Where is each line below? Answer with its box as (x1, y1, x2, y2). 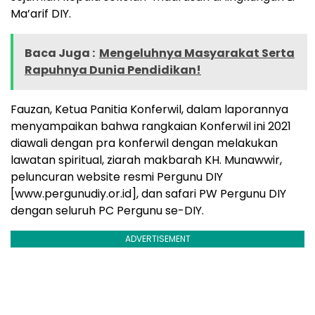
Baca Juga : (25, 45, 95, 62)
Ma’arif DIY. (11, 6, 71, 22)
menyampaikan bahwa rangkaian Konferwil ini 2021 (11, 118, 291, 135)
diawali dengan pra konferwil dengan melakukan (11, 135, 278, 152)
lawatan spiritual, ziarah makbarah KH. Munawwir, (11, 152, 282, 169)
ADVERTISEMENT (124, 233, 191, 245)
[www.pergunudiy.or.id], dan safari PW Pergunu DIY (11, 186, 286, 202)
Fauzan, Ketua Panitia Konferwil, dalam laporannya (11, 101, 288, 118)
